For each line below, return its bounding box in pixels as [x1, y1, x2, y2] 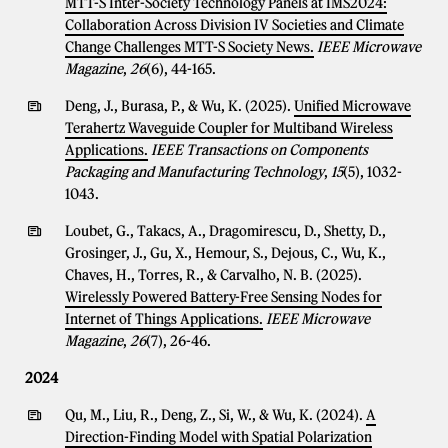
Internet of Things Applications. [65, 310, 263, 328]
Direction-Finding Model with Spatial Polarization [65, 428, 372, 446]
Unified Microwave [294, 97, 411, 115]
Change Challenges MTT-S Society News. [65, 38, 314, 56]
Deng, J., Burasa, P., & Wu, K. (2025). [65, 97, 294, 115]
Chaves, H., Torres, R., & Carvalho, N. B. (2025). [65, 266, 362, 284]
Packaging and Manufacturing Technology [65, 163, 324, 181]
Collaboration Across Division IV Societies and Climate [65, 16, 404, 34]
